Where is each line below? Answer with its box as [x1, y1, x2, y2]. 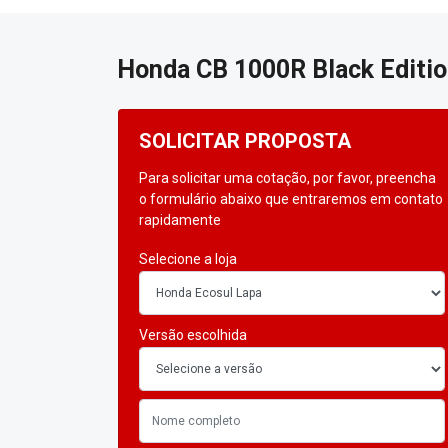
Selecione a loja [139, 251, 237, 268]
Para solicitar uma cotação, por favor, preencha [139, 170, 436, 187]
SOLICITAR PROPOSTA [139, 129, 351, 154]
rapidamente [139, 212, 221, 229]
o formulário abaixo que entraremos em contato [139, 191, 443, 208]
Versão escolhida [139, 327, 247, 344]
